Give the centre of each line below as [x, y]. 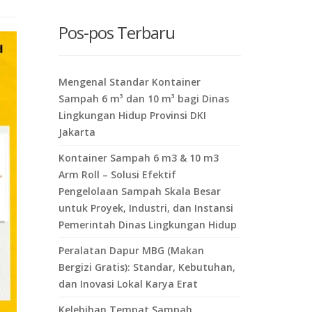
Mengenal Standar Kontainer [129, 82]
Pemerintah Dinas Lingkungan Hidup [147, 225]
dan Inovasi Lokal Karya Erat [128, 284]
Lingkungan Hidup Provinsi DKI [132, 115]
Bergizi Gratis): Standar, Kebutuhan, [147, 267]
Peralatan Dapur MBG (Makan [131, 250]
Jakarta [77, 132]
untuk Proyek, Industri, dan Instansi [146, 208]
